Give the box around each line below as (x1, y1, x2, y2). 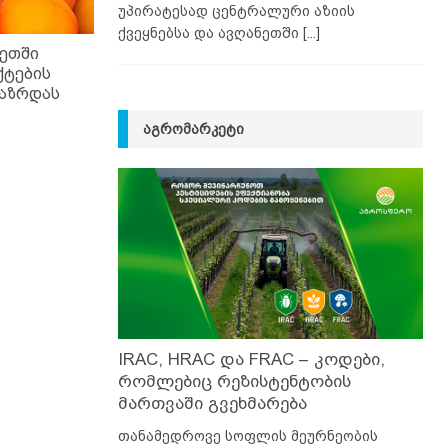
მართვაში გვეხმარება (117, 394, 307, 414)
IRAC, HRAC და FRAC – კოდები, (117, 350, 385, 370)
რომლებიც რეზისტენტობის (117, 372, 351, 392)
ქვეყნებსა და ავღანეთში (117, 24, 303, 41)
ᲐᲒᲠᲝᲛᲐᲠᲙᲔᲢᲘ (142, 120, 244, 137)
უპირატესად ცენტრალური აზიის (117, 2, 355, 19)
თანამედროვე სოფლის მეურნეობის (117, 428, 378, 445)
